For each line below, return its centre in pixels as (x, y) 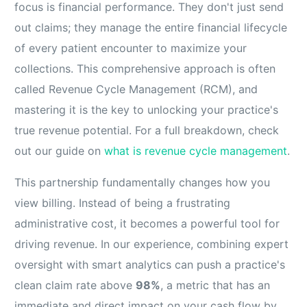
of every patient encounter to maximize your (131, 48)
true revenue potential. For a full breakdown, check (147, 131)
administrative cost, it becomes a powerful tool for (147, 224)
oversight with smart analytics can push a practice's (150, 265)
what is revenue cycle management (196, 151)
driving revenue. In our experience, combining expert (152, 244)
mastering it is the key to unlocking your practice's (147, 110)
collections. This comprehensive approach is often (145, 69)
